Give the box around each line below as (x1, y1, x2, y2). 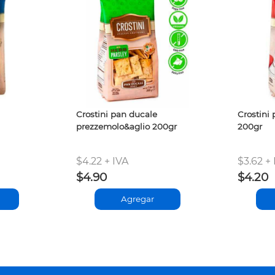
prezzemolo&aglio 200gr (76, 121, 177, 131)
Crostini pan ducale (76, 109, 157, 119)
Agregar (120, 194, 154, 204)
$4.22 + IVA (76, 155, 128, 167)
